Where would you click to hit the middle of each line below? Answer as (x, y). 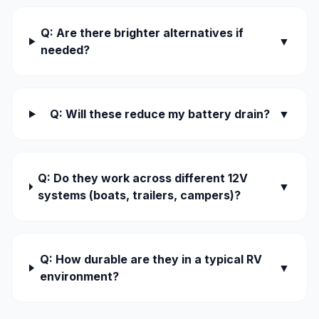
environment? (79, 277)
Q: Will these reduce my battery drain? (159, 114)
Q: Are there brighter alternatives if (142, 33)
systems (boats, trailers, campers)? (140, 195)
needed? (66, 50)
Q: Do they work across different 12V (143, 178)
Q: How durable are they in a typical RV (151, 260)
